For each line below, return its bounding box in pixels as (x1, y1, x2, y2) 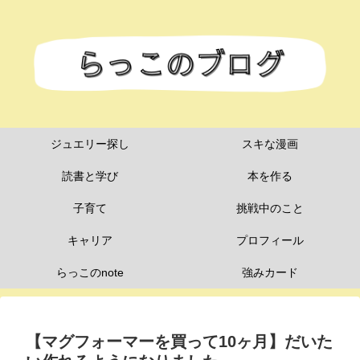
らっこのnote (56, 265, 124, 279)
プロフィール (236, 233, 304, 247)
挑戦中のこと (236, 201, 304, 215)
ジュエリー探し (51, 137, 129, 150)
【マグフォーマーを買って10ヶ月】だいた (26, 332, 333, 350)
